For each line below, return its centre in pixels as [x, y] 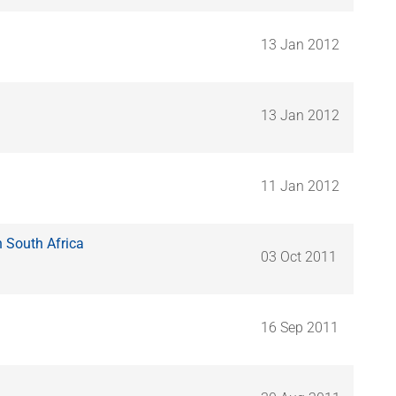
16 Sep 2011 [300, 327]
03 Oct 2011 [299, 256]
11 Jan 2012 [300, 186]
